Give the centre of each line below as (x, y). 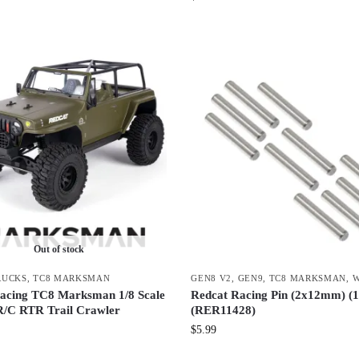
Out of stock (58, 249)
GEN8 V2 (212, 278)
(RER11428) (224, 310)
